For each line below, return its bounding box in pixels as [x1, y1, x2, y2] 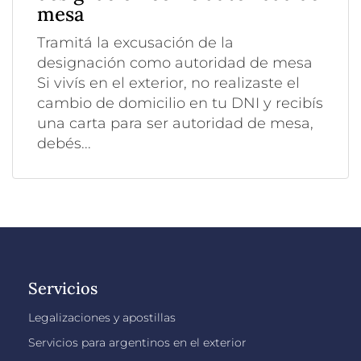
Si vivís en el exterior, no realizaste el [37, 73, 300, 92]
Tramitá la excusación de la [37, 33, 234, 52]
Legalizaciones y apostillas [28, 309, 176, 325]
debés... [37, 134, 91, 152]
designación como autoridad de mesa [37, 53, 313, 72]
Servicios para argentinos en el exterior [28, 334, 247, 350]
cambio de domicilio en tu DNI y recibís [37, 93, 323, 112]
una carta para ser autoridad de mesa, [37, 114, 313, 132]
